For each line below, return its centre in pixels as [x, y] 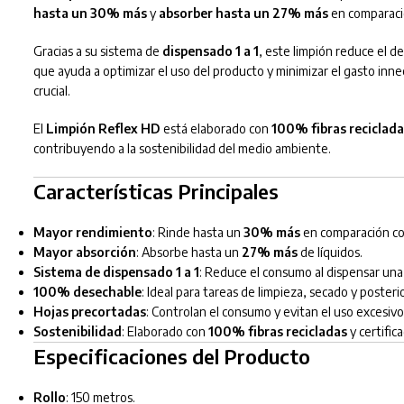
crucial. [51, 91]
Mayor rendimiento [92, 233]
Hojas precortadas [89, 312]
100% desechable [87, 292]
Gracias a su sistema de [97, 51]
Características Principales [156, 192]
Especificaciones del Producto [171, 357]
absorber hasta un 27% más [243, 14]
